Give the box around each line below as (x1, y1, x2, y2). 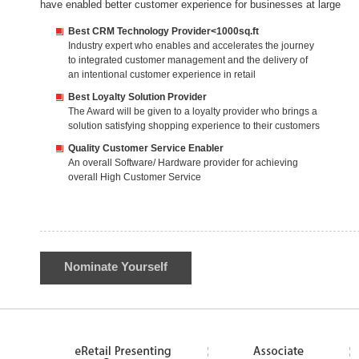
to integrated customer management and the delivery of (68, 54, 308, 66)
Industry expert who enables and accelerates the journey (68, 40, 314, 51)
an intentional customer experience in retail (68, 69, 256, 80)
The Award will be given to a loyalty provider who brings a (68, 106, 317, 117)
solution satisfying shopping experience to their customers (68, 120, 320, 131)
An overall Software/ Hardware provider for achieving (68, 157, 298, 168)
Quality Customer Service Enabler (68, 143, 224, 154)
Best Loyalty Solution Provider (68, 91, 207, 103)
